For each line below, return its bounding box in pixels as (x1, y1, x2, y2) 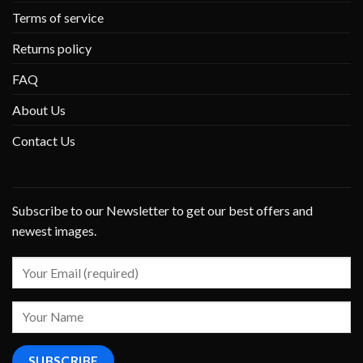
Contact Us (12, 133, 75, 149)
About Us (12, 102, 66, 118)
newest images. (12, 223, 96, 239)
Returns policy (12, 41, 92, 57)
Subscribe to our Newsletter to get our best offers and (12, 203, 313, 219)
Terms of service (12, 10, 104, 26)
